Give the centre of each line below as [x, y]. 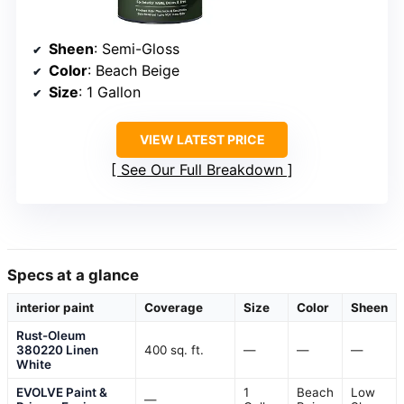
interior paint [55, 308]
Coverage [174, 308]
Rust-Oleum [51, 336]
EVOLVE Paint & [62, 393]
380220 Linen [57, 350]
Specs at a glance [73, 275]
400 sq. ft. [174, 350]
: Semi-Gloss [137, 49]
